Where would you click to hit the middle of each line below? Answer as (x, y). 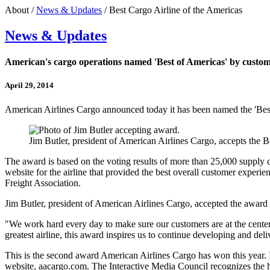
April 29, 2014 (29, 86)
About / (20, 10)
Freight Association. (43, 183)
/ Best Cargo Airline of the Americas (172, 10)
